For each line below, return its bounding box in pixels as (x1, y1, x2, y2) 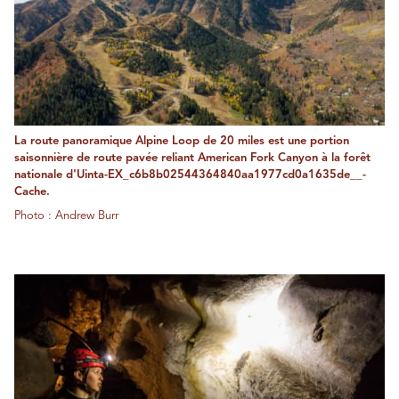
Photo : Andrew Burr (14, 209, 118, 222)
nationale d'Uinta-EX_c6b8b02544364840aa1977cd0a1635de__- (14, 168, 366, 181)
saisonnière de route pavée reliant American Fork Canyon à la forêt (14, 151, 370, 164)
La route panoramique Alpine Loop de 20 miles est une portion (14, 134, 349, 147)
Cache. (14, 185, 50, 198)
